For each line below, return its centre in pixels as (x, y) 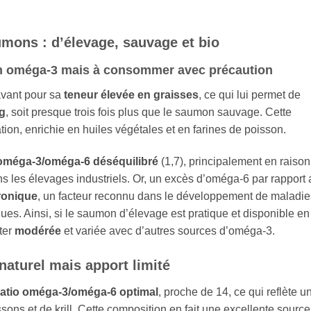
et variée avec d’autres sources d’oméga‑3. (168, 230)
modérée (38, 230)
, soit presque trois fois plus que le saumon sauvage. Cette (149, 112)
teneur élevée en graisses (131, 94)
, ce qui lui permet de (250, 94)
